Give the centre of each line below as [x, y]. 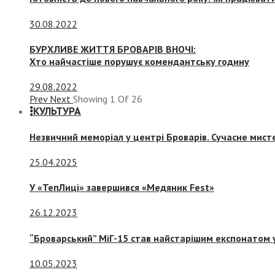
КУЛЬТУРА [57, 111]
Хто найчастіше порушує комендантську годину [139, 62]
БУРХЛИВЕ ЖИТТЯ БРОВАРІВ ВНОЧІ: [113, 49]
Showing [91, 99]
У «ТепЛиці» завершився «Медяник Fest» [122, 188]
